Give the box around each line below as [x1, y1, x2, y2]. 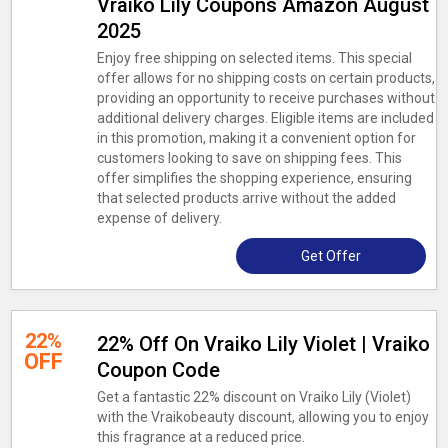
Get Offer [300, 248, 361, 264]
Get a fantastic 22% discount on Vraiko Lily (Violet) [96, 389, 411, 405]
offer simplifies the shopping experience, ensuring [96, 170, 412, 186]
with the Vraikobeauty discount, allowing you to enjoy [96, 409, 429, 425]
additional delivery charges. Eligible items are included [96, 110, 434, 126]
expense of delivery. [96, 210, 222, 226]
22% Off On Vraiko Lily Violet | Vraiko [96, 332, 430, 356]
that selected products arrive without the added [96, 190, 396, 206]
